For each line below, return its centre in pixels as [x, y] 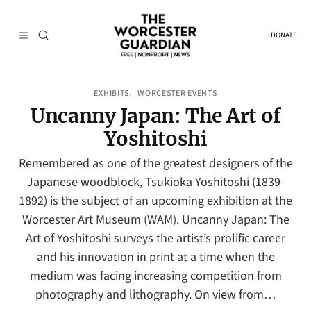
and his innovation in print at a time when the [155, 257]
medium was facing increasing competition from [155, 276]
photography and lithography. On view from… [155, 295]
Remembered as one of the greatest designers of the [155, 163]
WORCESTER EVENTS [177, 93]
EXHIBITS [112, 93]
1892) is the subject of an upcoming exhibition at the [155, 201]
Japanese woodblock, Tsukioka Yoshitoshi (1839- [155, 182]
